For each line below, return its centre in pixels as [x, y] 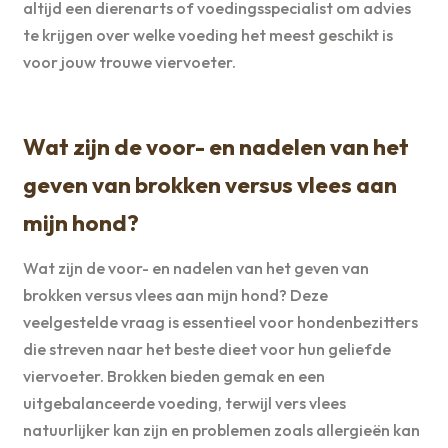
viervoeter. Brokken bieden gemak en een [173, 375]
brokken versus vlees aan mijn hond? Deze [175, 294]
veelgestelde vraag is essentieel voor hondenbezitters [220, 321]
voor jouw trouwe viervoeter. [129, 62]
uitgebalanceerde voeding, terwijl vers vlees [184, 402]
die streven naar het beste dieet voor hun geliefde [206, 348]
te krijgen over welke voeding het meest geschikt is [207, 35]
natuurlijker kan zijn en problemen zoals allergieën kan [221, 429]
